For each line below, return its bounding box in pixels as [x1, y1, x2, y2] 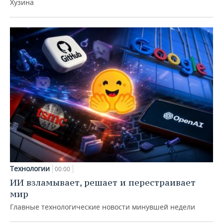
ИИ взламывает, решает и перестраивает [10, 177, 196, 189]
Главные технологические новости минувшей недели [10, 202, 195, 212]
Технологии [10, 164, 50, 174]
